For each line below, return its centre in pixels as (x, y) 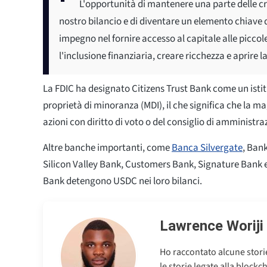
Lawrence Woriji (212, 226)
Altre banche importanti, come (107, 148)
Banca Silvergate (207, 148)
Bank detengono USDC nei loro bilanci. (122, 181)
